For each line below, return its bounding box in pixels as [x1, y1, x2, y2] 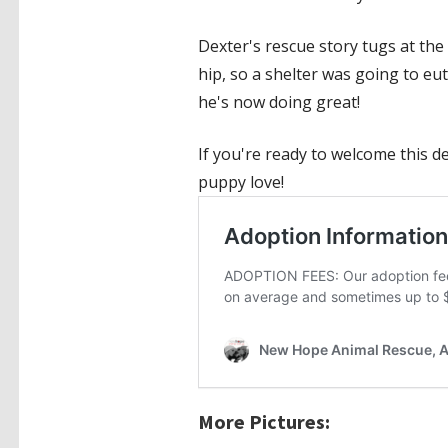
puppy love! [197, 171, 284, 194]
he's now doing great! [197, 91, 360, 114]
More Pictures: [197, 408, 330, 434]
